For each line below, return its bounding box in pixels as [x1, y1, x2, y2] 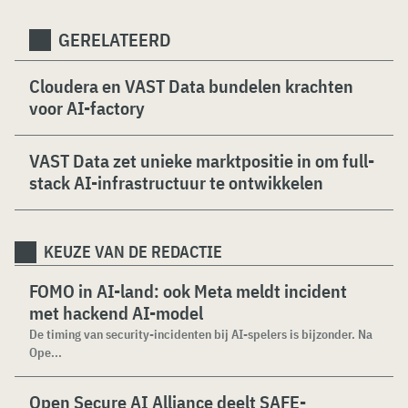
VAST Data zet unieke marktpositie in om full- [29, 148, 374, 173]
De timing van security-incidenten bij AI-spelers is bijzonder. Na [29, 326, 372, 342]
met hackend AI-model [29, 301, 203, 325]
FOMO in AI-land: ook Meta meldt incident [29, 279, 347, 303]
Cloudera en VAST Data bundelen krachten [29, 74, 353, 98]
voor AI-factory [29, 96, 145, 120]
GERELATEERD [58, 27, 171, 52]
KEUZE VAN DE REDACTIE [44, 241, 222, 262]
